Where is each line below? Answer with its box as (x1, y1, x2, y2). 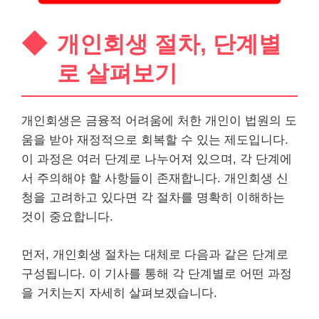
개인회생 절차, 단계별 (57, 31, 281, 57)
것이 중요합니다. (21, 210, 113, 224)
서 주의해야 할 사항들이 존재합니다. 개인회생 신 (21, 172, 288, 185)
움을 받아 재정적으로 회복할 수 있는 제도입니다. (21, 133, 288, 147)
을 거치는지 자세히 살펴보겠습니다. (21, 286, 217, 300)
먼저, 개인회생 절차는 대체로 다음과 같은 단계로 (21, 247, 288, 261)
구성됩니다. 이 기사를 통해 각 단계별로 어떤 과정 (21, 266, 292, 281)
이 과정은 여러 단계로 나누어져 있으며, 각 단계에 (21, 152, 292, 166)
